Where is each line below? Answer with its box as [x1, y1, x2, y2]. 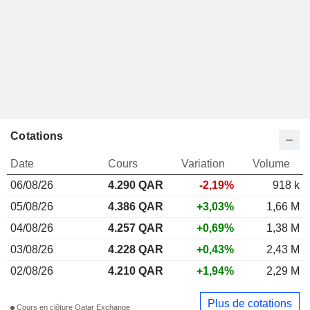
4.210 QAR [108, 264, 163, 277]
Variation [181, 157, 225, 170]
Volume [252, 157, 290, 170]
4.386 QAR [108, 200, 163, 212]
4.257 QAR [108, 221, 163, 234]
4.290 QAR [108, 179, 163, 191]
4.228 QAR [108, 243, 163, 255]
